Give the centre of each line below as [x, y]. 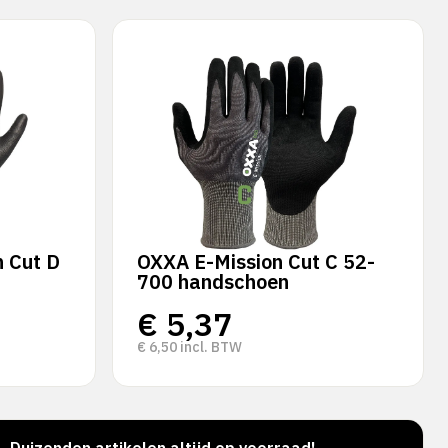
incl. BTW [209, 347]
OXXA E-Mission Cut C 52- [256, 261]
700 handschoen [213, 281]
